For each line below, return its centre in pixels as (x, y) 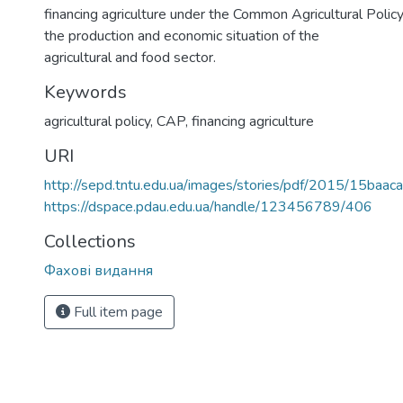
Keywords (85, 92)
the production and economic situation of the (182, 36)
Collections (90, 242)
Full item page (116, 312)
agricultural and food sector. (130, 58)
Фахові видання (99, 271)
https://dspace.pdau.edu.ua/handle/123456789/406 (208, 207)
